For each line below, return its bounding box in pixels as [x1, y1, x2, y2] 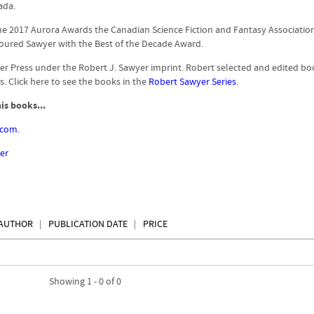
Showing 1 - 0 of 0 [49, 275, 121, 288]
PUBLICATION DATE [48, 218, 128, 231]
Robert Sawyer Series [149, 76, 236, 88]
